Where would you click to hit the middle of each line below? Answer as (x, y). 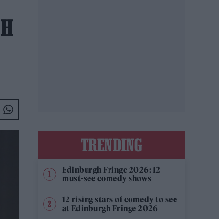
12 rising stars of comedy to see (120, 199)
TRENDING (111, 145)
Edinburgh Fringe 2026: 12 (111, 170)
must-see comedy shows (107, 178)
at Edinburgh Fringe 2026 (110, 208)
